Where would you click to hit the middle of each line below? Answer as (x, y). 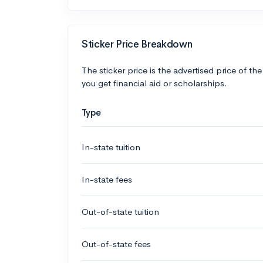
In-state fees (107, 179)
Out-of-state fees (116, 244)
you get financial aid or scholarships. (154, 83)
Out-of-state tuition (120, 212)
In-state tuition (111, 147)
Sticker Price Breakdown (137, 44)
